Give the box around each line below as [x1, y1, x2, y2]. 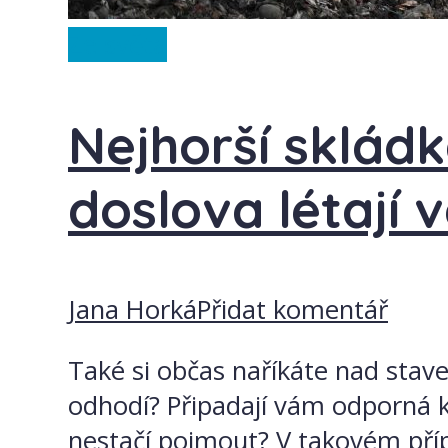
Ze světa [68, 26, 167, 62]
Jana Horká [68, 292, 197, 327]
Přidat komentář [197, 292, 388, 327]
